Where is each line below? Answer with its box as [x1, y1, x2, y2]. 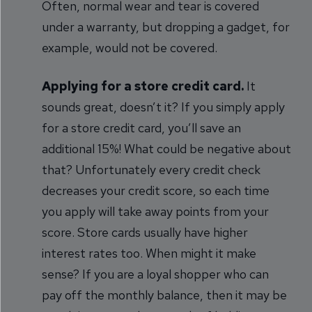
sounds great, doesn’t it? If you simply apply [42, 99, 285, 115]
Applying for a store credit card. [42, 78, 244, 94]
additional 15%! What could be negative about [42, 141, 291, 157]
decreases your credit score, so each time [42, 182, 270, 198]
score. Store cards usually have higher [42, 224, 248, 240]
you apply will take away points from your [42, 203, 269, 219]
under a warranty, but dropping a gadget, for [42, 19, 290, 35]
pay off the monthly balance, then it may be [42, 287, 287, 303]
